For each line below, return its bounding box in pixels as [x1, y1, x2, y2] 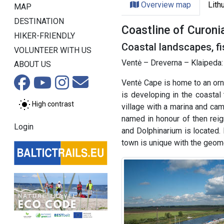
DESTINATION [14, 16, 64, 26]
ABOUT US [14, 59, 51, 69]
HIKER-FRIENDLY [14, 30, 75, 40]
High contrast [32, 100, 74, 108]
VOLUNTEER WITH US [14, 45, 91, 55]
